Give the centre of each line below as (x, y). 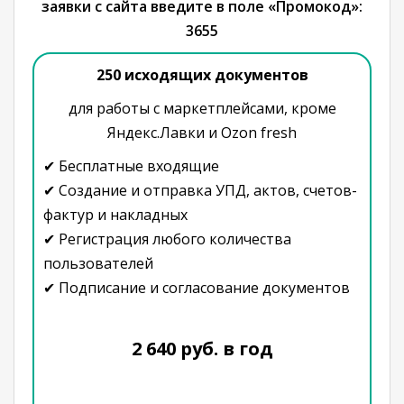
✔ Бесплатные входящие (131, 166)
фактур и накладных (115, 215)
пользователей (98, 263)
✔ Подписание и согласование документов (197, 288)
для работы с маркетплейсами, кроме (202, 108)
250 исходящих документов (202, 75)
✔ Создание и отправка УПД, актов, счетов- (200, 190)
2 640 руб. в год (202, 349)
